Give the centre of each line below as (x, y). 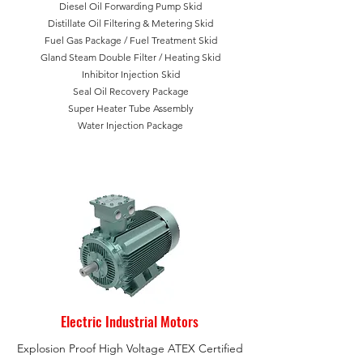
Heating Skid (192, 57)
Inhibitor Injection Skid (130, 74)
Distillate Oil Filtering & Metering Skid (130, 23)
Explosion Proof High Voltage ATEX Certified (130, 348)
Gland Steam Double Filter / (102, 57)
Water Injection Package (130, 125)
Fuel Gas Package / (87, 40)
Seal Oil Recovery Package (130, 91)
